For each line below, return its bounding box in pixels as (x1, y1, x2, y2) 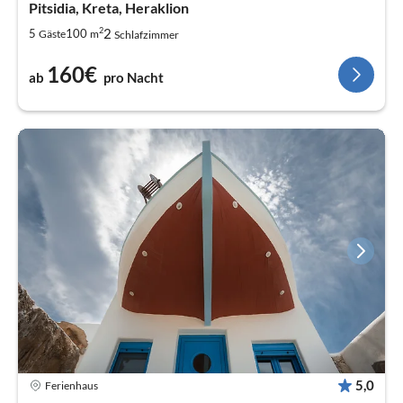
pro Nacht (103, 69, 164, 86)
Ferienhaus (45, 379, 98, 393)
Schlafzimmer (114, 28, 179, 42)
